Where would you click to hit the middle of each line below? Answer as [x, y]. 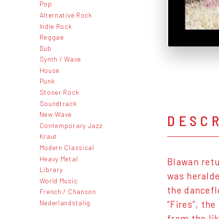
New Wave [56, 114]
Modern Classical [67, 148]
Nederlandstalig [65, 203]
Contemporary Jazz [71, 125]
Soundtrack [58, 103]
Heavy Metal [59, 158]
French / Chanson [68, 192]
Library [51, 170]
